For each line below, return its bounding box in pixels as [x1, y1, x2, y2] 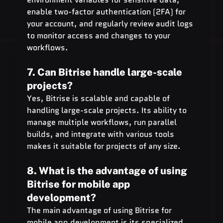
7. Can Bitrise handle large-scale [26, 66, 184, 78]
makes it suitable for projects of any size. [26, 140, 181, 152]
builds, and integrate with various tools [26, 128, 176, 140]
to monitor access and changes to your [26, 29, 172, 41]
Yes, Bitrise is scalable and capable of [26, 92, 172, 104]
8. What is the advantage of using [26, 164, 189, 177]
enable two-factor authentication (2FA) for [26, 5, 188, 17]
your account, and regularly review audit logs [26, 17, 195, 29]
